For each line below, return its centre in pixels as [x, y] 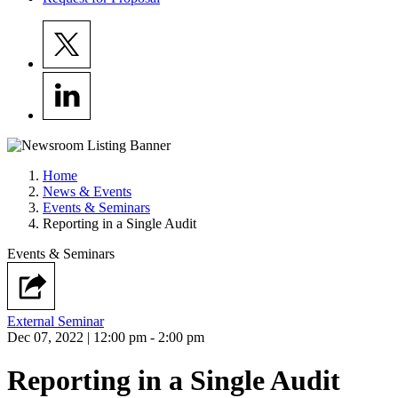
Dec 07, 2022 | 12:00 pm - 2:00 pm [106, 337]
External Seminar [56, 321]
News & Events [87, 191]
